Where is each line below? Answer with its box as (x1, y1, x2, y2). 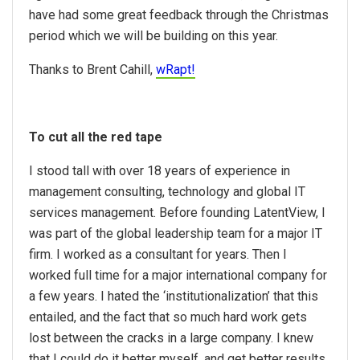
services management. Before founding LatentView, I (29, 205, 325, 221)
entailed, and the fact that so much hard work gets (29, 309, 307, 325)
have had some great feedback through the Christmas (29, 7, 329, 23)
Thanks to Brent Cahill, (29, 62, 156, 78)
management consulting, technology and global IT (29, 184, 305, 200)
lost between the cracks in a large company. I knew (29, 330, 313, 346)
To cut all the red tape (29, 129, 162, 145)
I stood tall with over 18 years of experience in (29, 163, 290, 179)
